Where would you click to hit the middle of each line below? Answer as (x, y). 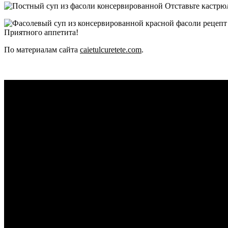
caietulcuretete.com (111, 50)
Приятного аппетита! (41, 33)
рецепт (23, 100)
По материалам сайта (42, 50)
